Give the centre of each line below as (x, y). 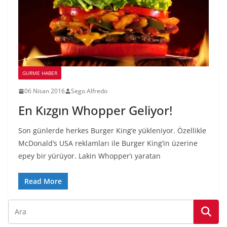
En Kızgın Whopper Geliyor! (95, 110)
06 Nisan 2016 (45, 91)
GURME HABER (40, 73)
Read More (43, 181)
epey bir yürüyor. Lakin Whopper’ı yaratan (89, 156)
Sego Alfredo (89, 91)
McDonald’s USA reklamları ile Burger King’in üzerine (108, 143)
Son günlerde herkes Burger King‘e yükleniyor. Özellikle (112, 131)
